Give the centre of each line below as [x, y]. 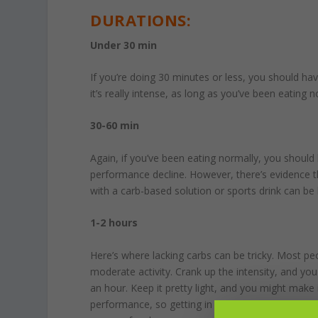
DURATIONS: [141, 20]
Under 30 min [124, 45]
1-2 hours [114, 223]
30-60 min [115, 126]
